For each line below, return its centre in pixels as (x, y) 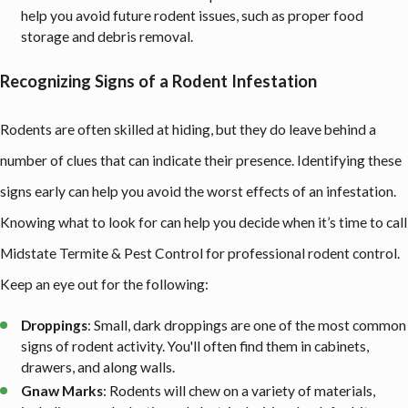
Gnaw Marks (62, 391)
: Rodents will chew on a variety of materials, (240, 391)
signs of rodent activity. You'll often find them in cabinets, (195, 346)
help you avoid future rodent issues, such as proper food (193, 16)
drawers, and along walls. (98, 367)
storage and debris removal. (107, 37)
